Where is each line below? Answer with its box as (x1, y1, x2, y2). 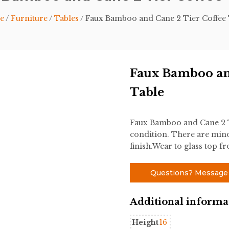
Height (131, 217, 158, 227)
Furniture (10, 13, 48, 23)
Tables (54, 13, 79, 23)
